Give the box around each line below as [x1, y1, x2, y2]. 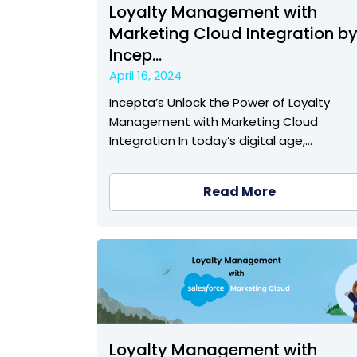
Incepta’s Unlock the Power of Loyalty [109, 94, 330, 112]
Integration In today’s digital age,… [109, 132, 312, 150]
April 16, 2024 [109, 67, 182, 84]
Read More [202, 182, 276, 202]
